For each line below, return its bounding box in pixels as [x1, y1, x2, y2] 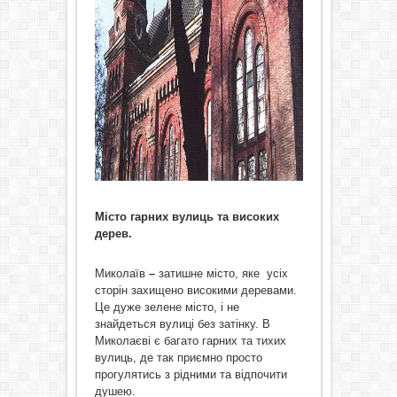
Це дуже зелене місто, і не [94, 300, 239, 314]
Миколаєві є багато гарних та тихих [94, 333, 286, 347]
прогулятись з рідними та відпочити [94, 367, 287, 381]
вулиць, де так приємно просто [94, 350, 262, 364]
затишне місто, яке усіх [158, 266, 288, 280]
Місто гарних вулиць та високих [94, 209, 279, 223]
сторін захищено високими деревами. [94, 283, 297, 297]
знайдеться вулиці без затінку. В [94, 316, 270, 331]
